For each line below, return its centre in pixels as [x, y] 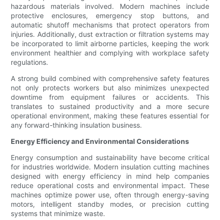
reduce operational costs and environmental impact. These [110, 186]
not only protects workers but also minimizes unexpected [110, 88]
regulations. [30, 62]
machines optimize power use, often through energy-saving [110, 195]
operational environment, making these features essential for [110, 116]
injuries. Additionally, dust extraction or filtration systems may [110, 34]
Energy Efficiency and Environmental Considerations [100, 141]
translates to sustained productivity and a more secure [110, 107]
